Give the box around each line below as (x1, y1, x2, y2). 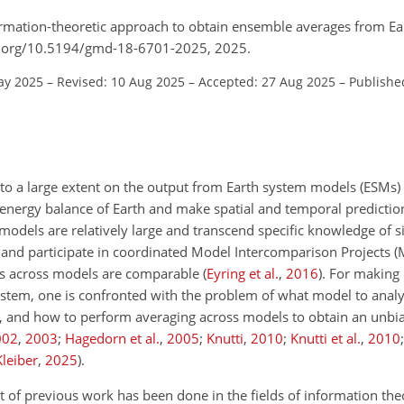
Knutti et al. (290, 329, 361, 347)
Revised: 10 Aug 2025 (57, 72, 185, 90)
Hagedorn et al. (65, 329, 160, 347)
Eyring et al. (207, 264, 279, 282)
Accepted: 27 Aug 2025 (198, 72, 335, 90)
